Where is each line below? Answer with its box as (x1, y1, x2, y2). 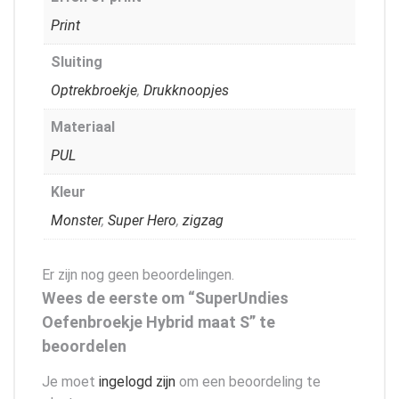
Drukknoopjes (143, 81, 229, 99)
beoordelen (42, 336, 126, 355)
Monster (51, 211, 102, 229)
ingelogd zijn (99, 372, 175, 390)
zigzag (183, 211, 224, 229)
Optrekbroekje (51, 81, 137, 99)
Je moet (42, 372, 99, 390)
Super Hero (108, 211, 176, 229)
